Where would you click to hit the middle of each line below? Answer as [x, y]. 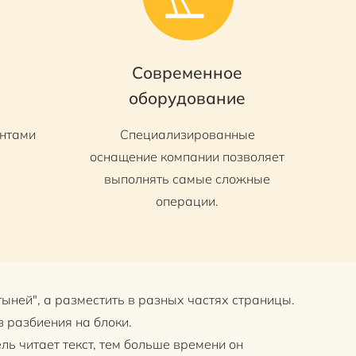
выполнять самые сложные [187, 178]
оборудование [187, 97]
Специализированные [187, 134]
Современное [187, 72]
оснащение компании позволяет [187, 156]
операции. [187, 201]
